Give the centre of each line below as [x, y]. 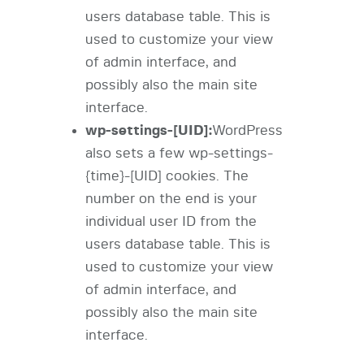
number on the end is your [171, 199]
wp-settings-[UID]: [148, 131]
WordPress [247, 131]
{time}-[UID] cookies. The [167, 176]
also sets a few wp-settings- [179, 154]
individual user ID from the [171, 222]
